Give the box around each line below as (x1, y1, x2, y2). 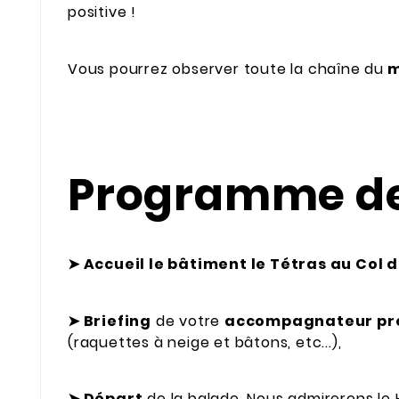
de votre (151, 310, 225, 331)
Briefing (79, 310, 152, 331)
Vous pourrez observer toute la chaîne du (68, 58, 384, 79)
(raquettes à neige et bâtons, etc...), (68, 331, 342, 353)
